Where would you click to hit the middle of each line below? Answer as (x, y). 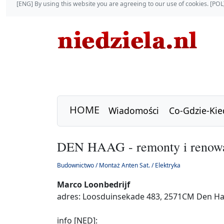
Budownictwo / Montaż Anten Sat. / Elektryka (119, 165)
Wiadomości (134, 111)
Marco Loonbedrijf (93, 184)
